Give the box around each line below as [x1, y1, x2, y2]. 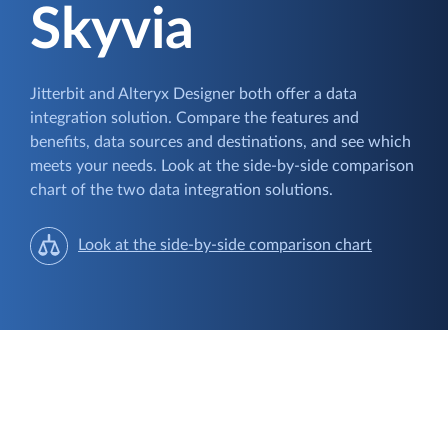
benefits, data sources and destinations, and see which [30, 133, 411, 150]
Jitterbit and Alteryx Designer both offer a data [30, 85, 357, 102]
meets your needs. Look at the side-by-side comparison [30, 157, 414, 174]
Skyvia [30, 2, 194, 59]
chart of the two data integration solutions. [30, 181, 333, 198]
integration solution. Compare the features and [30, 109, 359, 126]
